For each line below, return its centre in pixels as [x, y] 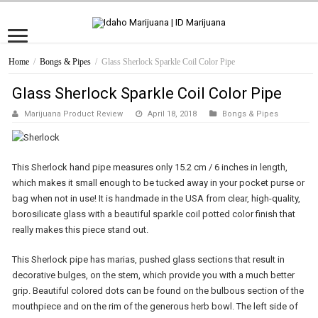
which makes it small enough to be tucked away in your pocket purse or [159, 182]
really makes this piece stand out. [81, 229]
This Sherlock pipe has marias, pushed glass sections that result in [149, 259]
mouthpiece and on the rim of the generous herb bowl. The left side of [155, 306]
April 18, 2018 [172, 114]
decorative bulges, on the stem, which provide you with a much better [154, 275]
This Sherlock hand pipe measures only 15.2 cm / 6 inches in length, [150, 167]
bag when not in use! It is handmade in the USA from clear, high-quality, [157, 198]
